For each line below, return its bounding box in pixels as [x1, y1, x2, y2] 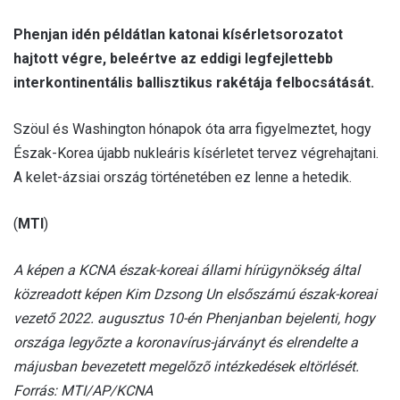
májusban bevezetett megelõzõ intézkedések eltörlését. [13, 358, 359, 376]
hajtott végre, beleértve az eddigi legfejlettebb [13, 50, 333, 68]
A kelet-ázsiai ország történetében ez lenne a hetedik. [13, 169, 352, 187]
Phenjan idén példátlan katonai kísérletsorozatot [13, 26, 343, 44]
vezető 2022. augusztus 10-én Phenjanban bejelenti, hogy [13, 310, 375, 328]
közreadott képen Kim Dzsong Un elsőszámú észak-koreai [13, 286, 377, 304]
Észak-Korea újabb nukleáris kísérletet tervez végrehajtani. [13, 145, 379, 162]
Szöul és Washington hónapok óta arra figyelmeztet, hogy [13, 121, 371, 138]
